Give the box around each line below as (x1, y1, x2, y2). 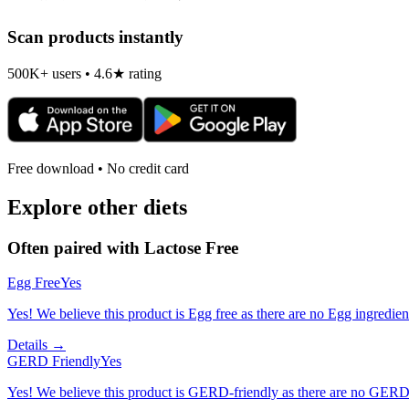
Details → (7, 337, 66, 353)
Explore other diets (7, 194, 187, 219)
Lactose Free (144, 237, 238, 257)
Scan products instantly (7, 27, 184, 47)
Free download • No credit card (7, 160, 189, 176)
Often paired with (7, 237, 144, 257)
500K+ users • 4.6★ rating (7, 65, 162, 81)
